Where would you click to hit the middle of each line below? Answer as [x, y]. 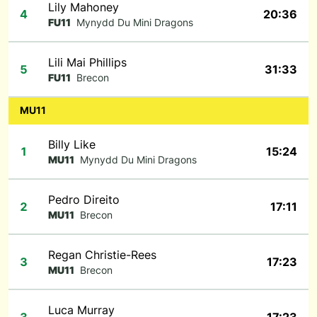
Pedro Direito [84, 200]
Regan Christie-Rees [102, 255]
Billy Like [72, 144]
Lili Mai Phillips [87, 62]
